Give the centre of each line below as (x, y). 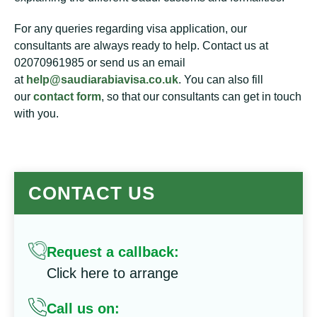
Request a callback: (113, 252)
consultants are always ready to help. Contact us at (141, 46)
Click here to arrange (113, 273)
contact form (67, 97)
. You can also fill (221, 80)
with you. (36, 114)
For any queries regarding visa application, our (131, 29)
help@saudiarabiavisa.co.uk (102, 80)
